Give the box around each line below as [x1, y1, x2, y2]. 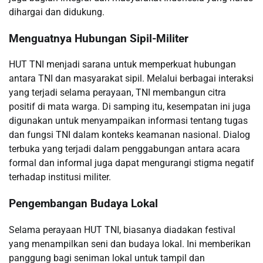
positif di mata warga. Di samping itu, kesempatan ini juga [9, 101, 251, 113]
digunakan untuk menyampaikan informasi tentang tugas [9, 115, 248, 127]
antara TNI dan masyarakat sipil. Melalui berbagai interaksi [9, 73, 254, 85]
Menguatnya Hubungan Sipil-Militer [9, 32, 188, 45]
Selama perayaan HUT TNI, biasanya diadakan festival [9, 224, 235, 235]
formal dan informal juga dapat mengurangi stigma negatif [9, 157, 254, 169]
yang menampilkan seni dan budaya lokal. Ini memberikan [9, 238, 251, 249]
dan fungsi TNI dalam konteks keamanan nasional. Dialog [9, 129, 250, 141]
